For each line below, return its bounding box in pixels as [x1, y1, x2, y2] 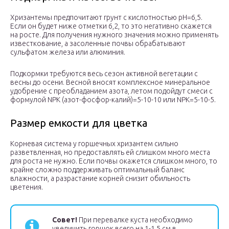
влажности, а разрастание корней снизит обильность [10, 174, 190, 183]
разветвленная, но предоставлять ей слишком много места [10, 148, 210, 157]
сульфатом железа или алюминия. [10, 48, 125, 57]
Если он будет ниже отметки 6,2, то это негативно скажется [10, 22, 212, 31]
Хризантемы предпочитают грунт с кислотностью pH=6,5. [10, 13, 202, 22]
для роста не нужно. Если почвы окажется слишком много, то [10, 157, 217, 166]
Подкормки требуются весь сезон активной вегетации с [10, 70, 198, 78]
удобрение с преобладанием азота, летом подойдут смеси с [10, 87, 213, 96]
